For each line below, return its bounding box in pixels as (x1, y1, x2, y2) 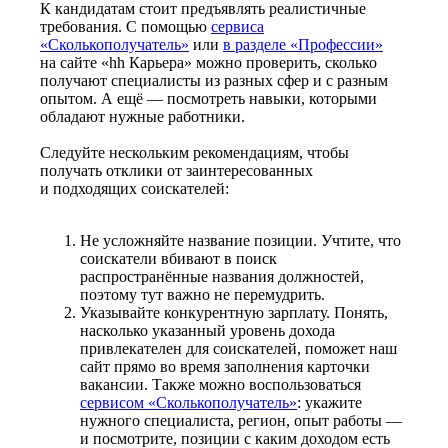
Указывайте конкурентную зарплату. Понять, (80, 303, 388, 321)
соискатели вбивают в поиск (80, 249, 277, 267)
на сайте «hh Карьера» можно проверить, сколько (40, 53, 377, 71)
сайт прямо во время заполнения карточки (80, 357, 370, 375)
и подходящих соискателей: (40, 179, 229, 197)
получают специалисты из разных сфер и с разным (40, 71, 388, 89)
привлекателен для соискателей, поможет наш (80, 339, 397, 357)
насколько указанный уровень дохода (80, 321, 335, 339)
